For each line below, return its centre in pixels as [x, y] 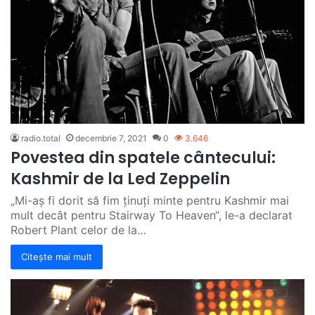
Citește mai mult [57, 256]
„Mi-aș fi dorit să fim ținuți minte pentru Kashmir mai [150, 200]
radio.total [41, 138]
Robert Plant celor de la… [78, 230]
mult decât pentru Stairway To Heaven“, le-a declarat [152, 215]
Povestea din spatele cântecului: [143, 157]
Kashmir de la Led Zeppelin [120, 179]
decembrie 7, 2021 [111, 138]
